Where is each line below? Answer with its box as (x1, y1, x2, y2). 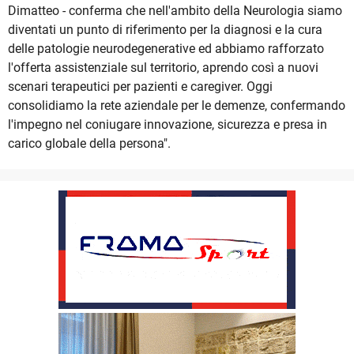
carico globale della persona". (8, 136, 171, 152)
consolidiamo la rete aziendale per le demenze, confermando (8, 98, 345, 114)
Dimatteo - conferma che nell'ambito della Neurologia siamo (8, 3, 342, 19)
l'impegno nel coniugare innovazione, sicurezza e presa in (8, 117, 327, 133)
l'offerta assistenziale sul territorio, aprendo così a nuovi (8, 60, 318, 76)
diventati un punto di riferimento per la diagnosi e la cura (8, 22, 322, 38)
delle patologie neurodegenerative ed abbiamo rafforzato (8, 41, 324, 57)
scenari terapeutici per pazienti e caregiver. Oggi (8, 79, 273, 95)
